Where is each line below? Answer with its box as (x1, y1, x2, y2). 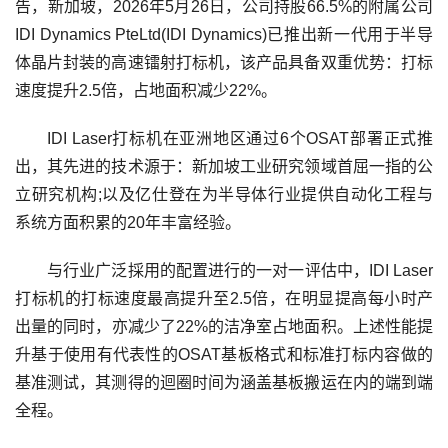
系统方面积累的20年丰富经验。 (15, 214, 241, 231)
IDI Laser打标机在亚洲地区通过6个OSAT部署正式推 (15, 130, 433, 147)
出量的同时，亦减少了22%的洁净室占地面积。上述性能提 (15, 318, 433, 335)
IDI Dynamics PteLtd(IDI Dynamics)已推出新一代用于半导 (15, 26, 433, 43)
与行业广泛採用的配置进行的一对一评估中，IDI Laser (15, 262, 433, 279)
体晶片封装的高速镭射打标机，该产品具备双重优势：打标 (15, 54, 433, 71)
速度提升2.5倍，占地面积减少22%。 (15, 82, 277, 99)
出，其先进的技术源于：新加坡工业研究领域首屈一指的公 (15, 158, 433, 175)
